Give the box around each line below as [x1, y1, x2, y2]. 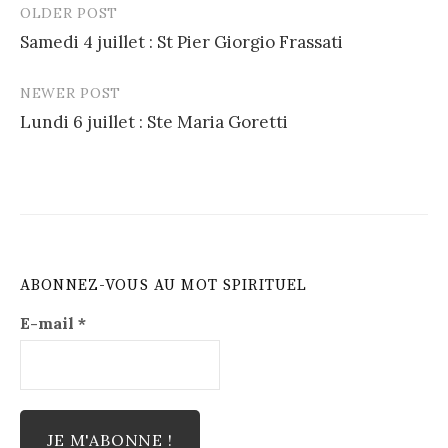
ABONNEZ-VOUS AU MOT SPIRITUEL [20, 275, 308, 295]
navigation [19, 39, 140, 71]
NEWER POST [20, 83, 121, 102]
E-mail [20, 312, 78, 333]
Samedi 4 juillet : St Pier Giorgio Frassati [20, 30, 343, 53]
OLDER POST [20, 3, 118, 22]
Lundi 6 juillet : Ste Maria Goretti [20, 110, 288, 133]
